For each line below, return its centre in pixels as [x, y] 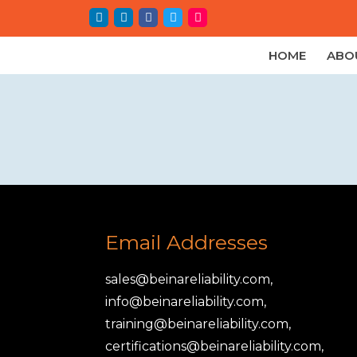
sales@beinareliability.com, [189, 279]
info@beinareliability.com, [186, 302]
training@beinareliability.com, [198, 324]
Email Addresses [186, 242]
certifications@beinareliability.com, [214, 346]
